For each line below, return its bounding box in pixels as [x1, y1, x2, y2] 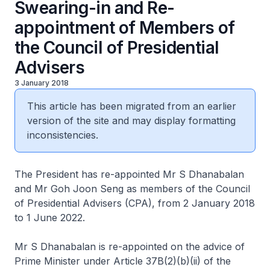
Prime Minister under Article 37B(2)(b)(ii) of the [14, 255, 231, 267]
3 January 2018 [14, 78, 69, 87]
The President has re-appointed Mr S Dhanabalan [14, 168, 244, 180]
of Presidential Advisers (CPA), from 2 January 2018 [14, 197, 255, 209]
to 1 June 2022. [14, 212, 88, 224]
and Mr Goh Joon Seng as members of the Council [14, 183, 250, 195]
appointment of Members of [14, 17, 235, 38]
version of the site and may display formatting [27, 115, 236, 127]
